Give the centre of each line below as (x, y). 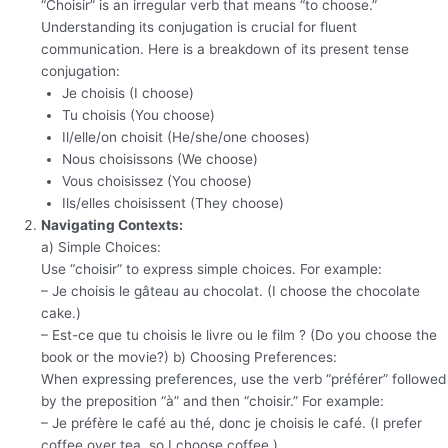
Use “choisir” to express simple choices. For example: (212, 269)
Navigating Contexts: (112, 225)
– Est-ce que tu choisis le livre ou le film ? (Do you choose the (239, 335)
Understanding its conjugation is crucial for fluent (199, 27)
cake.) (61, 313)
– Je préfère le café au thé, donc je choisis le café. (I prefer (232, 423)
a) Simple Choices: (101, 247)
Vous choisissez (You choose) (156, 181)
